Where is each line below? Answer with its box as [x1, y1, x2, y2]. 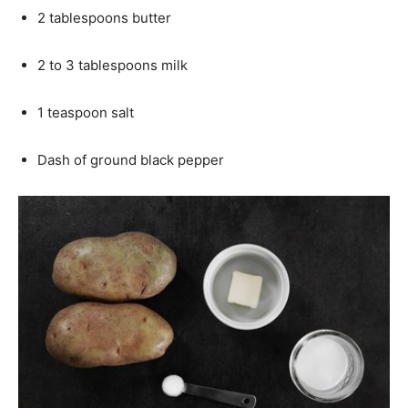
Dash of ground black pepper [37, 151, 224, 168]
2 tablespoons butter [37, 9, 171, 26]
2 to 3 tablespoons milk [37, 56, 188, 74]
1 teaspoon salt [37, 104, 134, 121]
